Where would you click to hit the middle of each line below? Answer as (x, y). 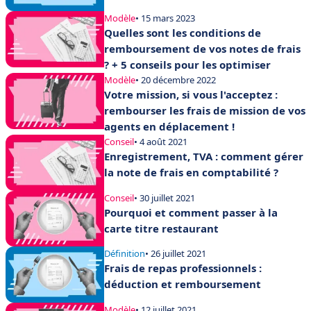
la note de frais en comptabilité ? (191, 173)
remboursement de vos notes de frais (202, 49)
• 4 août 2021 (161, 142)
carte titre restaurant (161, 228)
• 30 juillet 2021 (165, 197)
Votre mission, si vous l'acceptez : (191, 95)
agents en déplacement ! (169, 127)
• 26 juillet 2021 (176, 254)
